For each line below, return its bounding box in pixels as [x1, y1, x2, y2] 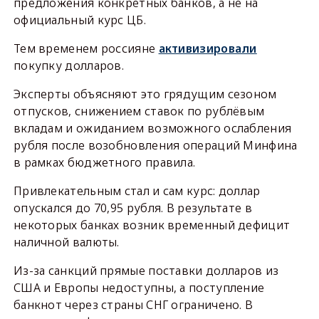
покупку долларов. [13, 57, 125, 73]
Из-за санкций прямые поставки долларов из [13, 262, 279, 278]
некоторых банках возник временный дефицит [13, 216, 291, 233]
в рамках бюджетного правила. [13, 154, 196, 170]
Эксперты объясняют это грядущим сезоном [13, 85, 277, 102]
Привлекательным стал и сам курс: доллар [13, 182, 261, 199]
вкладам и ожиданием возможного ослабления [13, 120, 292, 136]
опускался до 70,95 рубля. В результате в [13, 199, 252, 216]
